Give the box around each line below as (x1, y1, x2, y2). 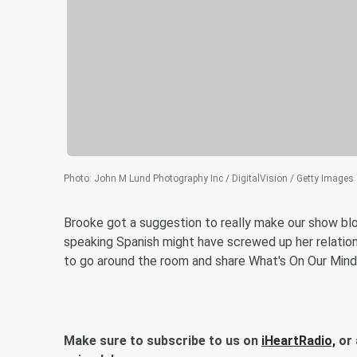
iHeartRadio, (261, 332, 335, 348)
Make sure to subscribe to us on (64, 332, 261, 348)
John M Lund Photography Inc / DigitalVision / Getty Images (94, 172, 354, 184)
